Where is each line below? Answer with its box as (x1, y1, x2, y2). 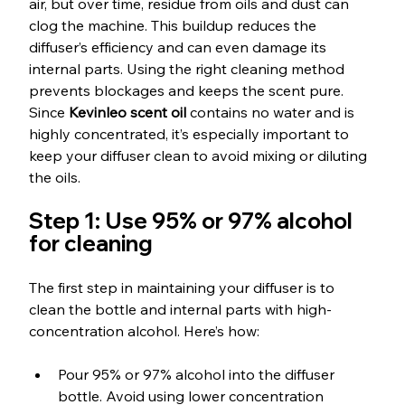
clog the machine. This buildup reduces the (28, 16, 320, 35)
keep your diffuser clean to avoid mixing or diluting (28, 146, 371, 165)
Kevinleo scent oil (68, 103, 186, 122)
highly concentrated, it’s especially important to (28, 125, 353, 144)
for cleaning (28, 230, 153, 258)
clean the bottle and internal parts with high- (28, 300, 332, 319)
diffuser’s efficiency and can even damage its (28, 38, 330, 57)
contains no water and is (185, 103, 358, 122)
